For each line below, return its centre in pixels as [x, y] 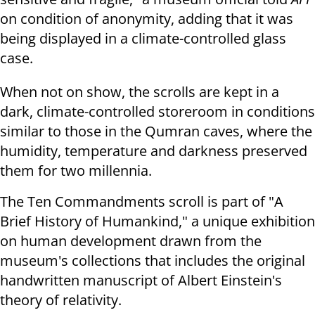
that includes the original [225, 261]
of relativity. [84, 300]
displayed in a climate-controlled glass [163, 39]
